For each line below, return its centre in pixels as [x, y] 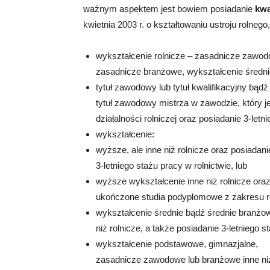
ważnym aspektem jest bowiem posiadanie [169, 9]
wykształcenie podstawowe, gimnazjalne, [177, 244]
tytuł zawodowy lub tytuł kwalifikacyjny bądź [182, 87]
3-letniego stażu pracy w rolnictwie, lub [171, 166]
